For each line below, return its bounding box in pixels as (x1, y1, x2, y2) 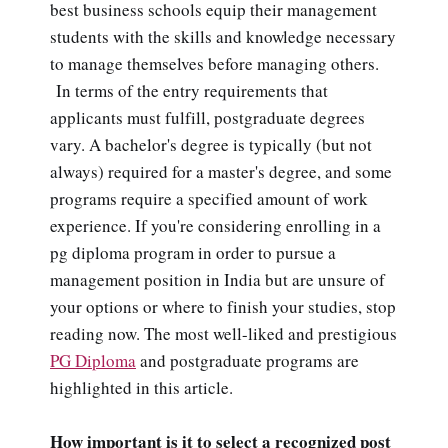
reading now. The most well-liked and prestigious (50, 321, 397, 345)
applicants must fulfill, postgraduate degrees (50, 105, 365, 129)
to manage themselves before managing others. (50, 51, 379, 75)
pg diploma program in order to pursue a (50, 240, 336, 264)
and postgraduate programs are (136, 348, 359, 372)
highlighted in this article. (50, 375, 233, 399)
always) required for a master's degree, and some (50, 159, 392, 183)
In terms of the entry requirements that (50, 78, 328, 102)
